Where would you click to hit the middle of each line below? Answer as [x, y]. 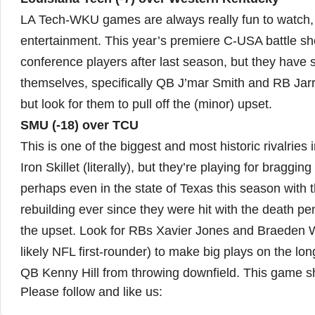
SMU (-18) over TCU [79, 125]
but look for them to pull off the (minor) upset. [146, 104]
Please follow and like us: [91, 292]
